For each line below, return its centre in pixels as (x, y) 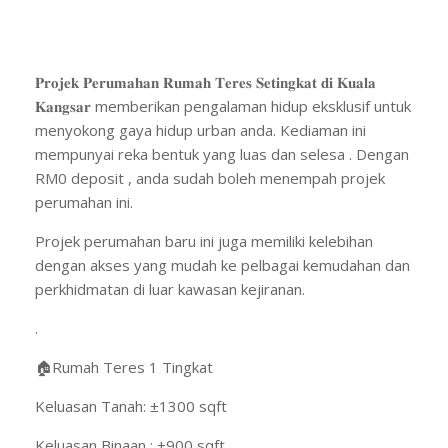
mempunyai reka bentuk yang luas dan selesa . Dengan (222, 153)
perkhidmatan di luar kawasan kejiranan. (170, 288)
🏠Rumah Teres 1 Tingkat (124, 366)
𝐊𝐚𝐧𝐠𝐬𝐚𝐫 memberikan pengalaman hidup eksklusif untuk (223, 105)
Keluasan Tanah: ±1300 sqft (131, 405)
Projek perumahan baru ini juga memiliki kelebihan (204, 240)
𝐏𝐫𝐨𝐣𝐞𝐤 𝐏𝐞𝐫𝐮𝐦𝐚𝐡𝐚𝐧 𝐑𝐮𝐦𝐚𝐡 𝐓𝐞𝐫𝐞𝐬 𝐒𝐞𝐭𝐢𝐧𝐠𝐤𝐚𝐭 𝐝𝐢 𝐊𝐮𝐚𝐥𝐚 (205, 81)
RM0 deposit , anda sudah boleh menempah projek (210, 177)
